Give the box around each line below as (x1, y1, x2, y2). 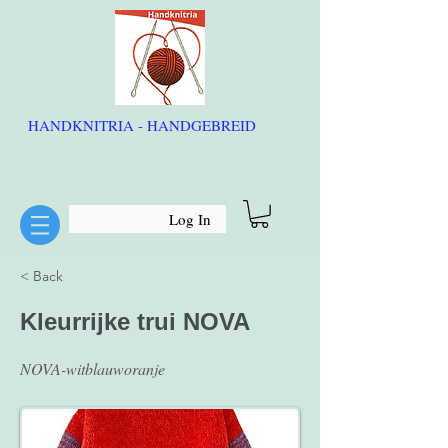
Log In (169, 208, 212, 229)
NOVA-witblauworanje (20, 357, 165, 379)
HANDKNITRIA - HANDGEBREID (28, 115, 261, 135)
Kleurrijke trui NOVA (20, 307, 250, 335)
